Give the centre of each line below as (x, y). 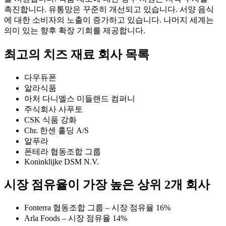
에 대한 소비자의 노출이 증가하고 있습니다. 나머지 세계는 (109, 20)
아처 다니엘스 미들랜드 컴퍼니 (80, 98)
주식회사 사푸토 (53, 109)
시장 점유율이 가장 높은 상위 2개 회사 (107, 184)
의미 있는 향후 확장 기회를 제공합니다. (75, 30)
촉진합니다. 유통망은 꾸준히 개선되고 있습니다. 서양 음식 (109, 9)
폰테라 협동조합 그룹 (63, 151)
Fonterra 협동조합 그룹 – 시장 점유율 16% (97, 207)
